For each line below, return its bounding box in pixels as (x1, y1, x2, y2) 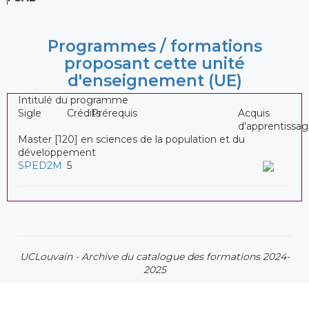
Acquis (238, 106, 270, 119)
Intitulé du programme (18, 93, 128, 106)
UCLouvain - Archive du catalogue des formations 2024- (19, 250, 290, 263)
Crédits (67, 106, 101, 119)
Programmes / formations (47, 36, 262, 56)
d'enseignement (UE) (67, 70, 242, 90)
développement (18, 146, 96, 159)
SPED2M (18, 159, 62, 172)
